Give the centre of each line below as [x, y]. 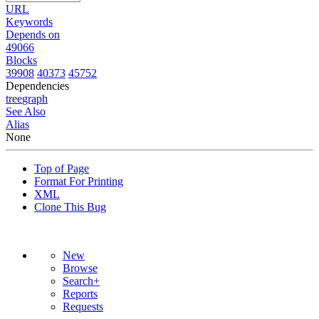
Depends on [33, 34]
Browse [80, 268]
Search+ [81, 281]
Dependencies [37, 85]
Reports [80, 293]
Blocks [21, 60]
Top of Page [62, 168]
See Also [26, 111]
